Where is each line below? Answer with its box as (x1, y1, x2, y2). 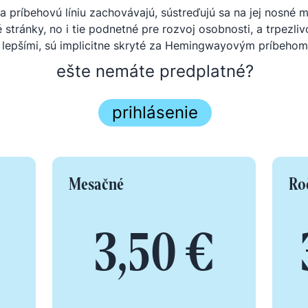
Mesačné (69, 173, 124, 195)
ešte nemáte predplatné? (56, 61, 254, 81)
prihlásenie (112, 102, 199, 122)
